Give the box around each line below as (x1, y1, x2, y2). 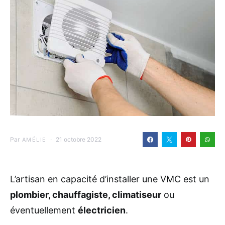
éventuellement (10, 204, 78, 215)
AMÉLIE (22, 136, 47, 143)
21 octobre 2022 (56, 135, 102, 143)
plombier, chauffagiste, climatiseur (10, 189, 161, 200)
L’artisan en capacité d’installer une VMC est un (10, 173, 209, 184)
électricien (78, 204, 126, 215)
